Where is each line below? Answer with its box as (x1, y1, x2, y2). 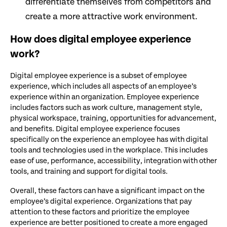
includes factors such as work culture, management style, (10, 103, 202, 112)
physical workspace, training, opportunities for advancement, (10, 113, 216, 123)
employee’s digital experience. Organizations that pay (10, 197, 192, 206)
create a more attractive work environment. (25, 11, 198, 22)
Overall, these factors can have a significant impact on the (10, 186, 205, 195)
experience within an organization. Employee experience (10, 92, 199, 101)
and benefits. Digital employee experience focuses (10, 124, 180, 133)
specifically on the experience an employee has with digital (10, 135, 208, 144)
